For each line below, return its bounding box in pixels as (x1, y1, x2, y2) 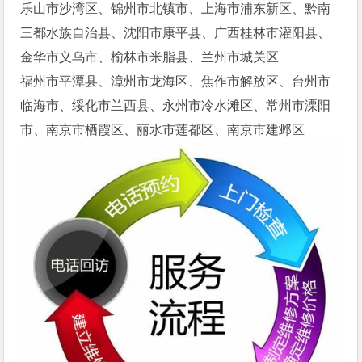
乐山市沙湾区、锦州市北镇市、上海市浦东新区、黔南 (20, 2, 331, 16)
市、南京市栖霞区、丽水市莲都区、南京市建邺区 (20, 123, 305, 137)
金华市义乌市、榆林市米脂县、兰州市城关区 (20, 50, 280, 65)
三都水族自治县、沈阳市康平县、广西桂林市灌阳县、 (20, 26, 331, 40)
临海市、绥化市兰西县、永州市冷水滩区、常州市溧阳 (20, 99, 331, 113)
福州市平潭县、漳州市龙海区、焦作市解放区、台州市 (20, 74, 331, 89)
